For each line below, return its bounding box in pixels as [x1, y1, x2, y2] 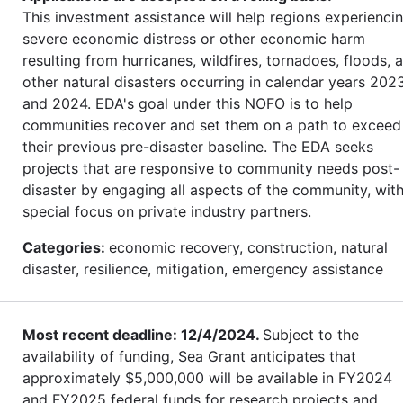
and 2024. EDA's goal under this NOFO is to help [22, 94, 353, 112]
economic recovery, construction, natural [109, 237, 388, 256]
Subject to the [263, 325, 359, 344]
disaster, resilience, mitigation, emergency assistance [22, 259, 383, 278]
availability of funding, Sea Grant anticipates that [22, 346, 356, 365]
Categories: [22, 237, 109, 256]
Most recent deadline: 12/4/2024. [22, 325, 263, 344]
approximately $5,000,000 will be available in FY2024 [22, 368, 392, 387]
